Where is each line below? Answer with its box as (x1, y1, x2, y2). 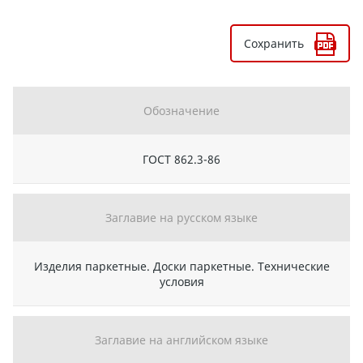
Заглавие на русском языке (105, 210, 258, 226)
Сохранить (244, 36, 304, 52)
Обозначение (143, 103, 220, 119)
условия (159, 274, 204, 290)
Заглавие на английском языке (95, 332, 268, 348)
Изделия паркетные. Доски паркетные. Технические (33, 258, 330, 275)
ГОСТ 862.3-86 (143, 152, 220, 168)
